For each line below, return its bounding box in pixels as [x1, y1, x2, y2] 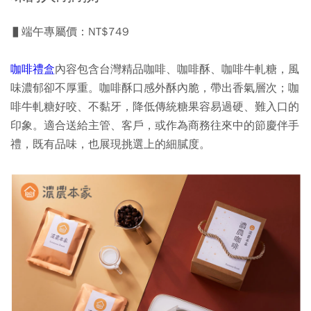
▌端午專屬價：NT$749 [10, 25, 129, 40]
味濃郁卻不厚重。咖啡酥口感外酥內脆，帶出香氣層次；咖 [10, 81, 299, 96]
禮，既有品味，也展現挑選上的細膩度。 [10, 137, 210, 152]
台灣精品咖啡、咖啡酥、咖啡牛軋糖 [99, 62, 277, 77]
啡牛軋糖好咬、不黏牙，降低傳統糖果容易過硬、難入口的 [10, 100, 299, 115]
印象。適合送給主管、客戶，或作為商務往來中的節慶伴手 [10, 119, 299, 133]
